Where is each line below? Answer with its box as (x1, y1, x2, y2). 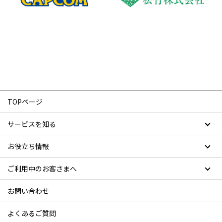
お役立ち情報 (7, 141, 49, 151)
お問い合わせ (7, 185, 49, 196)
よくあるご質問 (7, 208, 56, 218)
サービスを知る (7, 118, 56, 129)
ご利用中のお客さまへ (7, 163, 77, 173)
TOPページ (7, 96, 43, 107)
